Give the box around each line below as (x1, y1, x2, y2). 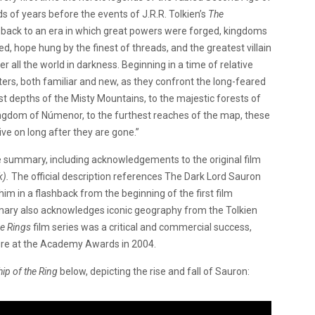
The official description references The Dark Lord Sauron (9, 170, 261, 182)
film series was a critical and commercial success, (33, 221, 252, 233)
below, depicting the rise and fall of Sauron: (60, 265, 250, 277)
